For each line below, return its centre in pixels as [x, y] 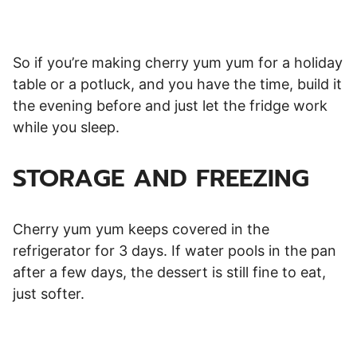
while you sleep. [66, 127]
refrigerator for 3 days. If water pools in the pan [175, 250]
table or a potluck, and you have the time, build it [177, 84]
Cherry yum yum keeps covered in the [141, 229]
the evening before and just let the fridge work [170, 105]
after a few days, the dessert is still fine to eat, [169, 272]
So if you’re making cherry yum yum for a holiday [178, 62]
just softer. [49, 293]
